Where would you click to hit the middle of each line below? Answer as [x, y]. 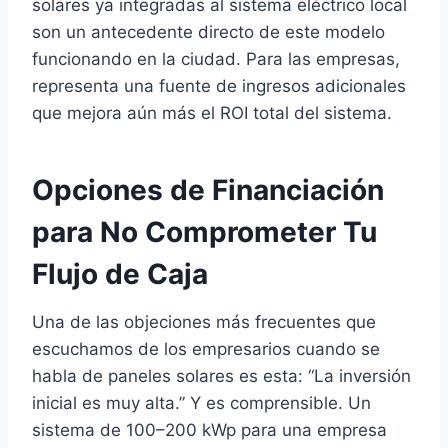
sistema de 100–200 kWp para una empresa [209, 430]
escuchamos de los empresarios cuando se [206, 349]
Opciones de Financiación [208, 190]
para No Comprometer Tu [204, 232]
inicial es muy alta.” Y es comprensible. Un [201, 403]
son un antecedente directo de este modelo [208, 32]
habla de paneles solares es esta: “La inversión [221, 376]
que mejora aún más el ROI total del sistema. [212, 113]
